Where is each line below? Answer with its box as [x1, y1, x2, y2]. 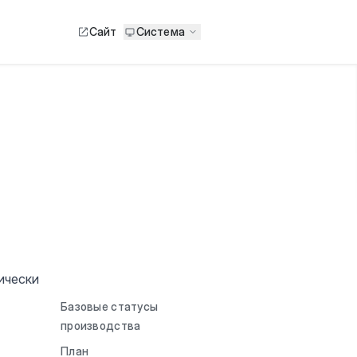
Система [135, 25, 185, 38]
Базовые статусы [61, 300, 159, 313]
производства [61, 319, 141, 332]
